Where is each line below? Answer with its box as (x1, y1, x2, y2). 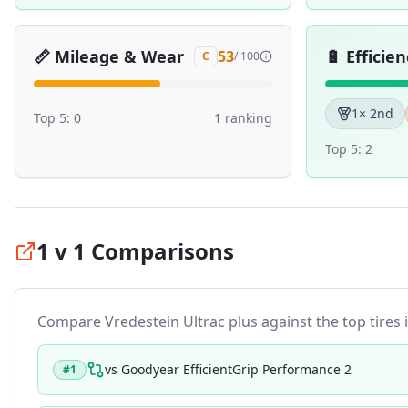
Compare (37, 311, 105, 331)
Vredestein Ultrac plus (105, 311, 258, 331)
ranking (221, 109, 272, 127)
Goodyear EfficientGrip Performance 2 (121, 361, 352, 378)
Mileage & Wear (55, 46, 184, 67)
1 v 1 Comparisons (36, 236, 234, 266)
